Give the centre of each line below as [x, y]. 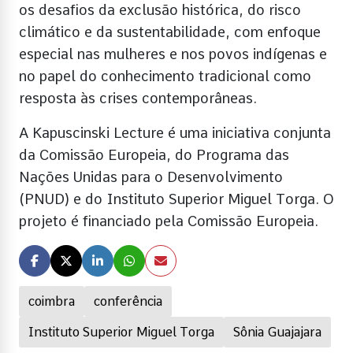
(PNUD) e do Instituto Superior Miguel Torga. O [176, 199]
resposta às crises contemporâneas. [138, 98]
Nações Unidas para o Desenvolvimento [151, 176]
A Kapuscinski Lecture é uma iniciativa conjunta [175, 132]
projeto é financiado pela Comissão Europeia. [169, 221]
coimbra [52, 301]
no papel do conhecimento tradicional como [165, 76]
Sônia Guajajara [277, 332]
